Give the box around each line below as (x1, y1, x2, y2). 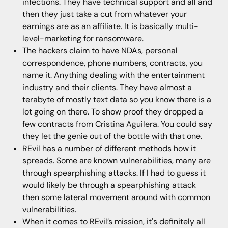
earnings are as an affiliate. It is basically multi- (22, 20, 198, 32)
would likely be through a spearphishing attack (22, 179, 196, 190)
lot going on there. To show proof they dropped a (22, 106, 203, 117)
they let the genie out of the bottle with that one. (22, 130, 202, 141)
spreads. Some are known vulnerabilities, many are (22, 155, 211, 166)
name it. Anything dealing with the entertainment (22, 69, 205, 80)
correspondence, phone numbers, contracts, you (22, 57, 203, 68)
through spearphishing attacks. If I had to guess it (22, 167, 206, 178)
